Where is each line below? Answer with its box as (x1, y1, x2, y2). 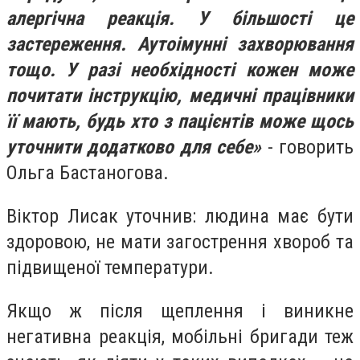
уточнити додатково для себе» (6, 136, 262, 159)
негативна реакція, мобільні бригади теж (6, 325, 354, 348)
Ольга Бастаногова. (6, 162, 169, 185)
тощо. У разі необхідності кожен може (6, 59, 354, 82)
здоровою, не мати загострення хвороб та (6, 230, 354, 253)
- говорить (261, 136, 354, 159)
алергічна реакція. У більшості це (6, 7, 354, 31)
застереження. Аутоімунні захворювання (6, 33, 354, 56)
